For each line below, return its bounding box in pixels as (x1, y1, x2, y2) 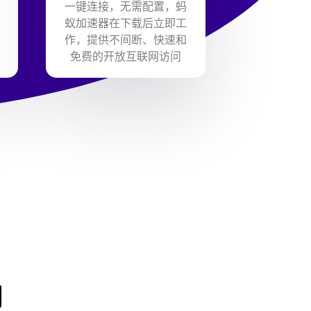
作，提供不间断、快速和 (65, 34, 187, 46)
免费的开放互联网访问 (70, 51, 181, 62)
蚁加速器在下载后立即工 (65, 17, 187, 29)
